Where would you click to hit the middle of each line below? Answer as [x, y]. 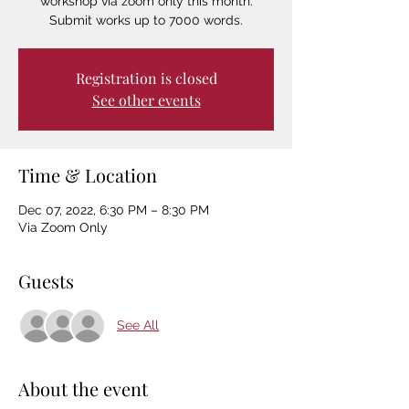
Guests [46, 280]
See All [138, 325]
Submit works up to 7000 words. [146, 20]
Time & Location [88, 174]
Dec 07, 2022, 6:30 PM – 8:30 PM [114, 210]
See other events [146, 100]
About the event [83, 388]
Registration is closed [146, 78]
